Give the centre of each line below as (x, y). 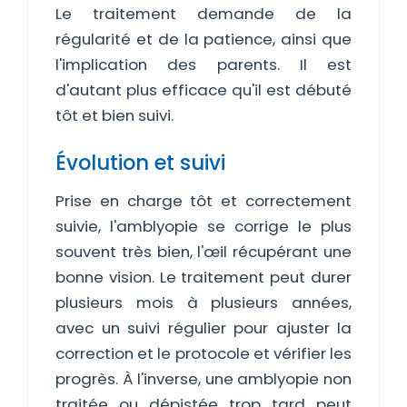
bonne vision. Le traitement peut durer (203, 277)
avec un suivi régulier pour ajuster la (203, 328)
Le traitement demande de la (203, 14)
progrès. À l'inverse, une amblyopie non (203, 379)
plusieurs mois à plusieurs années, (203, 303)
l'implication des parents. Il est (203, 65)
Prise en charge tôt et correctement (203, 201)
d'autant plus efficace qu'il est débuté (203, 90)
